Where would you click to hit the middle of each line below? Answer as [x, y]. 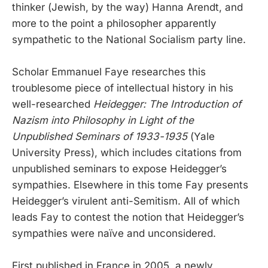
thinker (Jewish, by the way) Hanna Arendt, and [127, 7]
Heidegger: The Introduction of [167, 104]
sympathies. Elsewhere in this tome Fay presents [130, 185]
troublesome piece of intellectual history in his [123, 88]
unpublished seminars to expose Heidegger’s [119, 169]
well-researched [53, 104]
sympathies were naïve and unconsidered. [114, 234]
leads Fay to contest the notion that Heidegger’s [128, 217]
